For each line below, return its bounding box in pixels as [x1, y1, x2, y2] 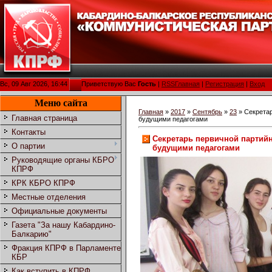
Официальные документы [12, 206, 107, 216]
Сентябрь [192, 108, 222, 116]
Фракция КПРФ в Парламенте [12, 243, 121, 253]
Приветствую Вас [81, 80, 136, 88]
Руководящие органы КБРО [12, 155, 114, 165]
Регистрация [205, 80, 244, 88]
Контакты [12, 127, 46, 137]
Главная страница [12, 114, 77, 123]
